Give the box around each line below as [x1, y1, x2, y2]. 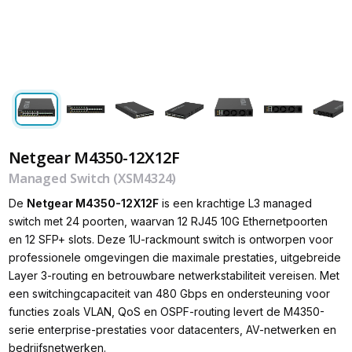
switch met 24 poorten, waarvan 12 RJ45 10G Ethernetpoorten [8, 214, 328, 229]
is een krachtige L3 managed [158, 196, 312, 211]
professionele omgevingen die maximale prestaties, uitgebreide [8, 251, 341, 265]
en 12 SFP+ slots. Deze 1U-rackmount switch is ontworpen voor [8, 233, 333, 247]
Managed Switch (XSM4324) [8, 170, 177, 188]
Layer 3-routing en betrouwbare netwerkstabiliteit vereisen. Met [8, 269, 339, 283]
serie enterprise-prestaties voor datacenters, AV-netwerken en [8, 323, 336, 337]
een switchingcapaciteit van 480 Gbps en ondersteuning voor [8, 287, 330, 301]
